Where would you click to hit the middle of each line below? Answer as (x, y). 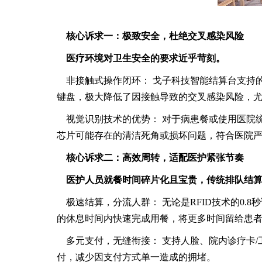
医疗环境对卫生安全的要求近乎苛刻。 (146, 58)
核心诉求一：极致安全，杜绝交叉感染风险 (155, 36)
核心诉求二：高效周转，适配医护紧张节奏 (155, 158)
